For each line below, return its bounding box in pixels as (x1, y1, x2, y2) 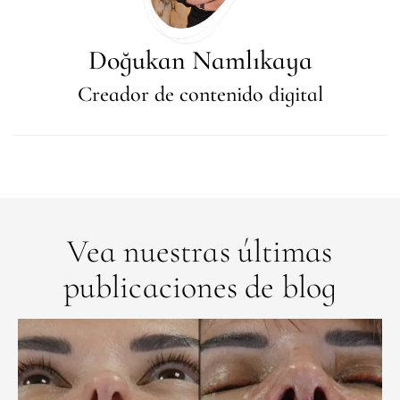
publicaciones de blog (62, 267, 337, 306)
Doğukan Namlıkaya (87, 43, 312, 77)
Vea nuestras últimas (67, 231, 333, 271)
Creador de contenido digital (77, 80, 323, 107)
